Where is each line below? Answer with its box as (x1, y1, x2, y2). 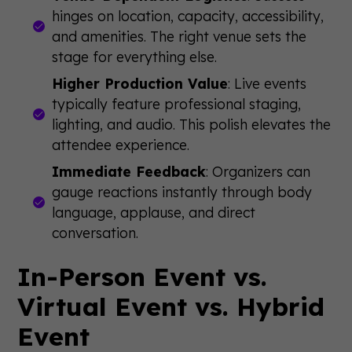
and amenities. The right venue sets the (52, 27, 307, 45)
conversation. (52, 224, 139, 241)
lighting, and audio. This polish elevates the (52, 115, 332, 133)
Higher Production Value (52, 75, 229, 92)
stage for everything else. (52, 48, 218, 65)
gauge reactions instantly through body (52, 183, 313, 200)
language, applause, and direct (52, 203, 256, 221)
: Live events (228, 75, 307, 92)
